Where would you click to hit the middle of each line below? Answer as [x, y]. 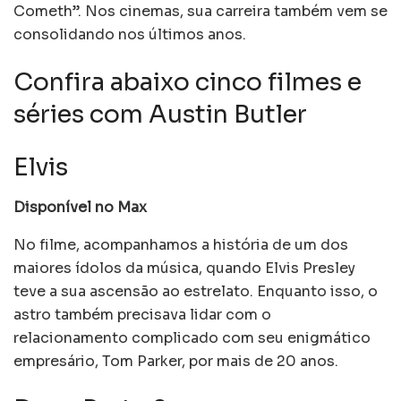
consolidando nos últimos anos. [132, 34]
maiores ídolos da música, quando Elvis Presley [184, 268]
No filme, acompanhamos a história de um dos [181, 244]
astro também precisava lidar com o [142, 314]
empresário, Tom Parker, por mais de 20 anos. [176, 361]
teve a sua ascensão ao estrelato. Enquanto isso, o [196, 291]
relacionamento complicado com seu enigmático [192, 337]
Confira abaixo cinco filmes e [188, 83]
